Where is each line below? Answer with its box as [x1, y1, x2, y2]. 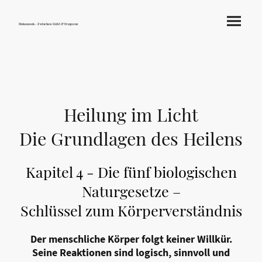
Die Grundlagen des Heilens [19, 126, 243, 150]
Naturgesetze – [81, 181, 181, 201]
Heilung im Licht [64, 102, 198, 126]
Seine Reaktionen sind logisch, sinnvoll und [32, 246, 230, 260]
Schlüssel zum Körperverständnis [20, 201, 242, 220]
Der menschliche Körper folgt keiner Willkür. [30, 232, 232, 246]
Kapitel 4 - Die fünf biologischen [25, 162, 237, 182]
